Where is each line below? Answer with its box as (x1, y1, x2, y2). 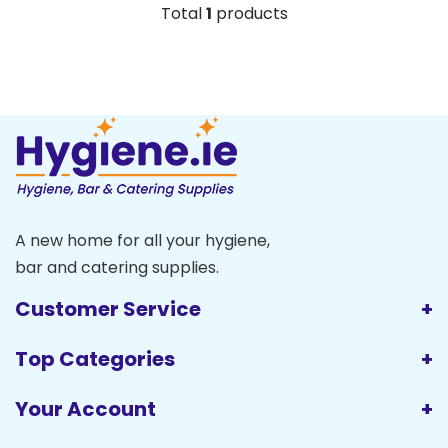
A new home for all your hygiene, (15, 228, 270, 252)
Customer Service (15, 294, 201, 323)
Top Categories (15, 344, 175, 373)
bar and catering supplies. (15, 255, 219, 279)
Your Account (15, 394, 156, 423)
